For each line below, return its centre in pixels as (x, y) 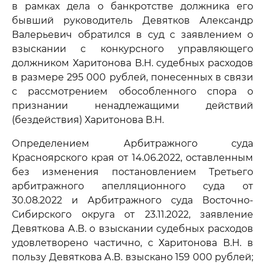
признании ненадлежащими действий (132, 106)
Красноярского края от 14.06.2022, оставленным (132, 158)
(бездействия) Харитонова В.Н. (88, 120)
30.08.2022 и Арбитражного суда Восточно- (132, 200)
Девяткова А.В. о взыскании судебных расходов (132, 229)
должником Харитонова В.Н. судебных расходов (132, 63)
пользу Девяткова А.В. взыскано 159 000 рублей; (132, 257)
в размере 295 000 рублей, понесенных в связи (132, 77)
